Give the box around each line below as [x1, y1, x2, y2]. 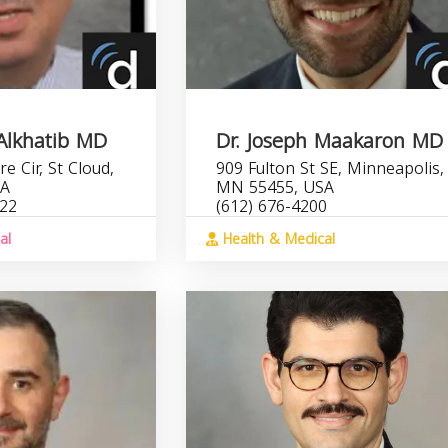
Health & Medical [218, 226, 336, 253]
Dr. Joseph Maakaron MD [216, 122, 444, 160]
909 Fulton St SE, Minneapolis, [216, 153, 445, 184]
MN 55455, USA [216, 172, 335, 203]
